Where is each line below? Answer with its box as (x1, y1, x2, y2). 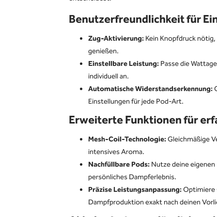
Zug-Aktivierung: (88, 33, 144, 45)
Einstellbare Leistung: (88, 58, 159, 70)
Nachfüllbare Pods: (88, 159, 150, 170)
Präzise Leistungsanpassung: (88, 184, 182, 196)
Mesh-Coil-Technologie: (88, 134, 166, 145)
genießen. (88, 46, 119, 57)
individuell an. (88, 71, 129, 82)
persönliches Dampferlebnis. (88, 171, 176, 183)
